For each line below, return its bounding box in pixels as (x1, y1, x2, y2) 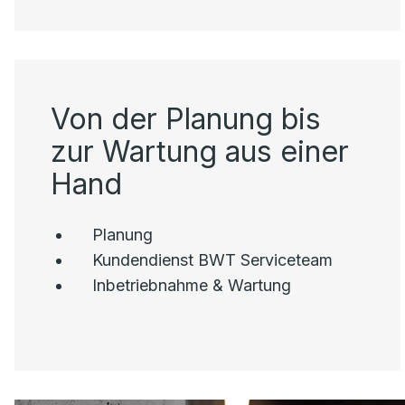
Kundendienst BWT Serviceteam (92, 250, 334, 269)
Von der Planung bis (51, 101, 322, 137)
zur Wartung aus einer (51, 134, 350, 169)
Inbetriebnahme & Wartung (92, 276, 292, 295)
